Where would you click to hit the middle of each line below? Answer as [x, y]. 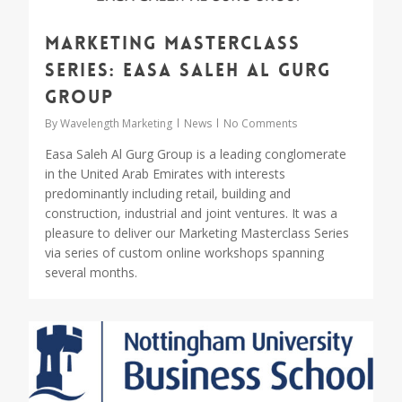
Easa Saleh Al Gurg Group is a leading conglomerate [196, 153]
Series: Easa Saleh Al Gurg [188, 70]
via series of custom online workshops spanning [184, 252]
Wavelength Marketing [116, 123]
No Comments [260, 123]
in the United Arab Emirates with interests [165, 173]
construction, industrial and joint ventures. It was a [191, 213]
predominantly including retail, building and [168, 193]
